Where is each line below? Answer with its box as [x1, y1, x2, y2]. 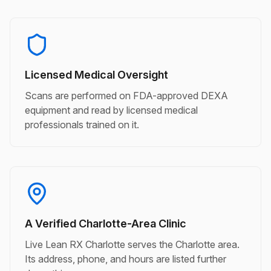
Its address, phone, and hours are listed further [25, 253, 226, 265]
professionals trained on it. [25, 119, 139, 131]
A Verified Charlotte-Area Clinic [25, 217, 186, 230]
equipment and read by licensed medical [25, 104, 198, 116]
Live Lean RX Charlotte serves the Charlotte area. [25, 238, 240, 250]
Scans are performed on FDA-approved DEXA [25, 90, 228, 102]
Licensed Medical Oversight [25, 68, 168, 81]
